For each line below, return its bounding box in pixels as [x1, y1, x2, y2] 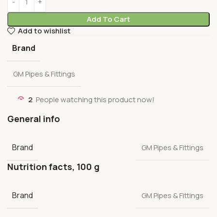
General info [7, 112, 60, 124]
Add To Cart [86, 14, 130, 24]
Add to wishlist [17, 26, 71, 36]
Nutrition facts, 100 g [7, 160, 100, 172]
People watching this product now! [36, 94, 155, 105]
